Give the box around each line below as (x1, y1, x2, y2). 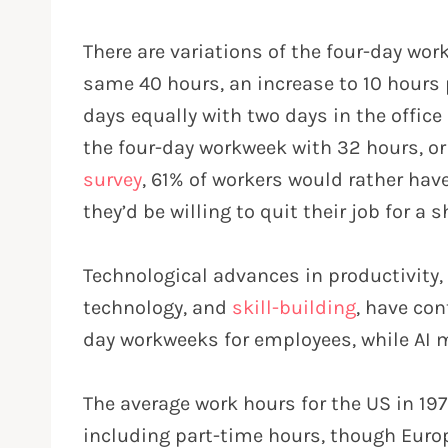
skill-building (232, 295, 356, 319)
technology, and (83, 295, 232, 319)
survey (83, 167, 142, 191)
